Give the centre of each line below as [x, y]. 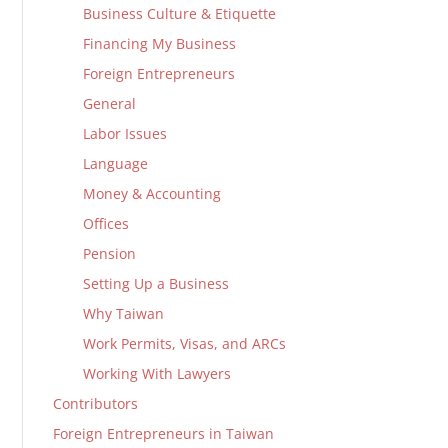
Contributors [96, 403]
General [110, 103]
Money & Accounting [152, 193]
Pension [110, 253]
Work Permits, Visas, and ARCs [185, 343]
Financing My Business [160, 43]
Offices [106, 223]
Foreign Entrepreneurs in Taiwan [164, 433]
